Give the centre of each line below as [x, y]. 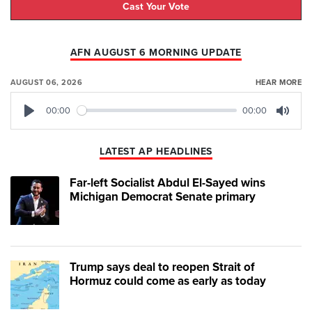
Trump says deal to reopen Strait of [162, 267]
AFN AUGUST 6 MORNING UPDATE [156, 52]
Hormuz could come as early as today [168, 281]
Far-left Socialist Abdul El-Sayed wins [167, 182]
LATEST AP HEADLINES [156, 151]
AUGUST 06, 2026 [47, 82]
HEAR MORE [278, 82]
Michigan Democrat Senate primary [163, 196]
